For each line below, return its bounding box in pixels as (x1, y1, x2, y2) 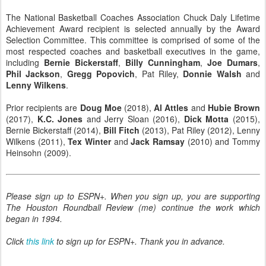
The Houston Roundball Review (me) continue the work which (6, 201, 260, 213)
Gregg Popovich (66, 68, 135, 80)
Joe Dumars (207, 56, 258, 68)
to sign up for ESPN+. (54, 235, 140, 247)
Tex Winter (68, 135, 112, 147)
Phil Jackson (6, 68, 61, 80)
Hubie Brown (207, 102, 261, 113)
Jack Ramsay (131, 135, 185, 147)
